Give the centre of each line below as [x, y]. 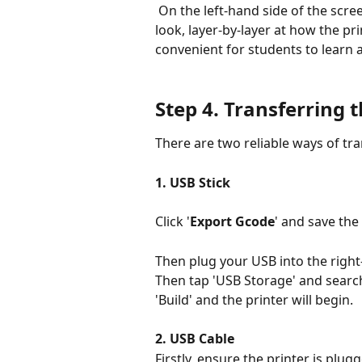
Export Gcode [232, 222]
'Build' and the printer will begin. [254, 299]
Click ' [173, 222]
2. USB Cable [195, 339]
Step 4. [189, 108]
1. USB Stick [193, 182]
